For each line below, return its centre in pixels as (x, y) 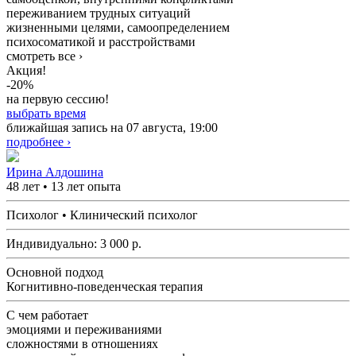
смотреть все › (44, 56)
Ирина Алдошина (55, 172)
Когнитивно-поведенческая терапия (104, 287)
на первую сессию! (58, 99)
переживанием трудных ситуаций (99, 14)
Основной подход (55, 273)
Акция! (26, 71)
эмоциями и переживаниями (84, 330)
